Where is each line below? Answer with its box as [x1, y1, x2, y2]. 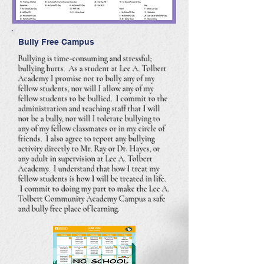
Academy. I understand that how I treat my [18, 164, 160, 174]
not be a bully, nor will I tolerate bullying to [18, 114, 160, 124]
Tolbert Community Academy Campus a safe [18, 194, 166, 204]
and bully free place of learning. [18, 204, 120, 214]
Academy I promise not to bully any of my [18, 74, 155, 84]
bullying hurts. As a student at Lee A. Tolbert [18, 64, 167, 74]
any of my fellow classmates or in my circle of [18, 124, 165, 134]
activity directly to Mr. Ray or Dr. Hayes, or [18, 144, 160, 154]
